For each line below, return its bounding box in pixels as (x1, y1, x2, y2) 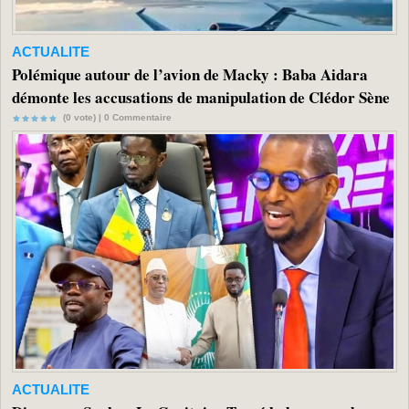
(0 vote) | (58, 112, 104, 123)
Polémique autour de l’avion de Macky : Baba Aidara (12, 63, 368, 87)
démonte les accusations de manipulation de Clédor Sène (12, 86, 390, 110)
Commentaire (110, 112, 172, 123)
